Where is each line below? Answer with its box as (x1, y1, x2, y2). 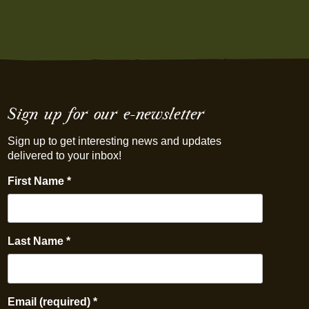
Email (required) (7, 295, 93, 308)
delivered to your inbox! (7, 150, 121, 161)
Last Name (7, 235, 66, 248)
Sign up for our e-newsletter (7, 103, 204, 123)
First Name (7, 175, 67, 187)
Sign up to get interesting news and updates (7, 135, 221, 147)
